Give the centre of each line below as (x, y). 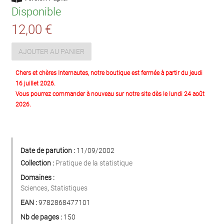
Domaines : (37, 178)
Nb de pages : (41, 217)
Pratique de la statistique (94, 163)
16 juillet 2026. (35, 84)
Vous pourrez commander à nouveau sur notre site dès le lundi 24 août (110, 94)
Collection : (37, 163)
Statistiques (69, 188)
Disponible (36, 12)
